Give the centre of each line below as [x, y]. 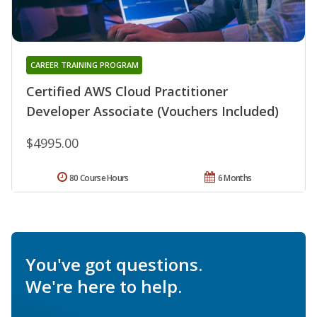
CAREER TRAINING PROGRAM [84, 65]
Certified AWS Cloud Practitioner [127, 92]
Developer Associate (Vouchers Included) [152, 111]
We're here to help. [104, 287]
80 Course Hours [99, 178]
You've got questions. [114, 265]
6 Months [235, 178]
